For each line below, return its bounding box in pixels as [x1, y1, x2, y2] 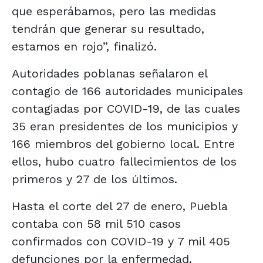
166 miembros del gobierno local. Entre [12, 136, 235, 151]
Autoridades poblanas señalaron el [12, 66, 207, 80]
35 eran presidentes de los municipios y [12, 119, 238, 133]
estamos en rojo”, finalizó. [12, 39, 157, 53]
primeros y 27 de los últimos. [12, 171, 177, 186]
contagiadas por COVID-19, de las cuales [12, 101, 240, 116]
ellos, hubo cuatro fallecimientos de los [12, 154, 237, 168]
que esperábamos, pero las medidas [12, 4, 216, 18]
